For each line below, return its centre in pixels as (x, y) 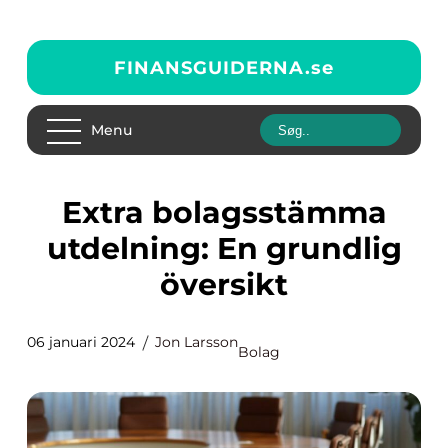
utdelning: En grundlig (224, 248)
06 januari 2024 (81, 342)
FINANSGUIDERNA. (212, 67)
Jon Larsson (196, 342)
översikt (224, 284)
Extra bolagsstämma (71, 212)
